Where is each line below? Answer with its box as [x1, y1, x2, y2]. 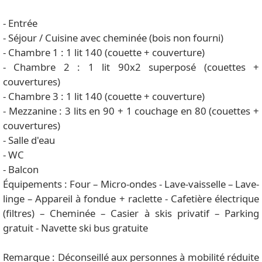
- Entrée [3, 16, 37, 30]
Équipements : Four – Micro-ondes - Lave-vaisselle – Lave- [3, 177, 259, 191]
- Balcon [3, 163, 39, 177]
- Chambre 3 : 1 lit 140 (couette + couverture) [3, 89, 205, 104]
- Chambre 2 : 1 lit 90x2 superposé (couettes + [3, 60, 259, 74]
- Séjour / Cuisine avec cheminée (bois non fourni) [3, 31, 223, 45]
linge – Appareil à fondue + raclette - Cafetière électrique [3, 192, 259, 206]
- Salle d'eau [3, 133, 55, 147]
